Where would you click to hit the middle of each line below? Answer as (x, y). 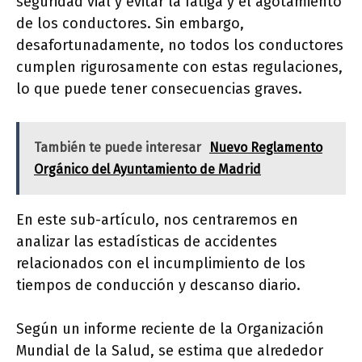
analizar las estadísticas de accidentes (147, 242)
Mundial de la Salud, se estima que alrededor (170, 351)
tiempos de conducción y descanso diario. (158, 286)
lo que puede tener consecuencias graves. (159, 89)
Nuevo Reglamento (266, 148)
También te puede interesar (118, 148)
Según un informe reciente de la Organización (170, 329)
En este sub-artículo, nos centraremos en (157, 220)
